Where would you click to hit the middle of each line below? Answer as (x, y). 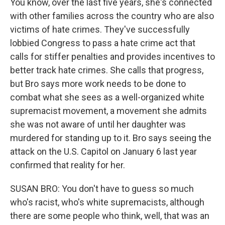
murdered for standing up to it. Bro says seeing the (111, 138)
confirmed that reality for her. (68, 165)
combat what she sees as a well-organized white (107, 97)
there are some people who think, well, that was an (110, 216)
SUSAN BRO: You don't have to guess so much (102, 189)
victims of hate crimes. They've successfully (100, 29)
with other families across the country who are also (112, 16)
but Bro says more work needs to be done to (98, 84)
